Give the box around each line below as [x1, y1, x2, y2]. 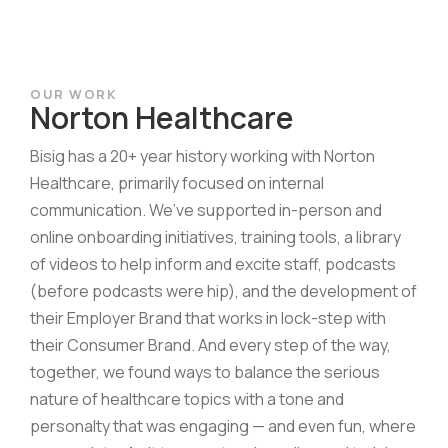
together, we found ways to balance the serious [30, 360, 380, 383]
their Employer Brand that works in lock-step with [30, 306, 386, 329]
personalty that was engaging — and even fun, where [30, 414, 416, 437]
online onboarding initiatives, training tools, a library [30, 225, 401, 248]
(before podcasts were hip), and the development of [30, 279, 417, 302]
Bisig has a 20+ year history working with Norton [30, 144, 375, 167]
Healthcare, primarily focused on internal [30, 171, 324, 194]
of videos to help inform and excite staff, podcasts [30, 252, 396, 275]
